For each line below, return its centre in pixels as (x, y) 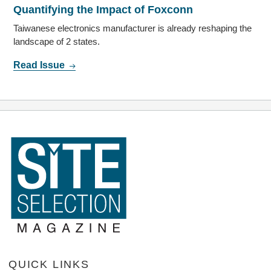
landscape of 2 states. (57, 42)
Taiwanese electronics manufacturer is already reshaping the (133, 28)
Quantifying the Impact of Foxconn (103, 10)
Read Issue (41, 65)
